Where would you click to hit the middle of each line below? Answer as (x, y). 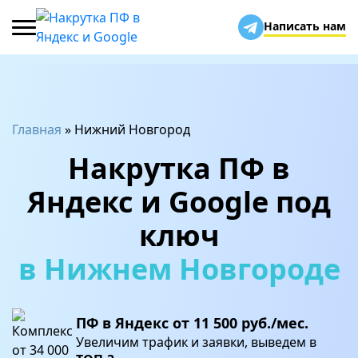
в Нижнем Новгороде (179, 269)
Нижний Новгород (132, 129)
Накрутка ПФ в (179, 168)
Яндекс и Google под (179, 202)
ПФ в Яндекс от (135, 323)
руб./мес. (273, 323)
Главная (37, 129)
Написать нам (305, 26)
